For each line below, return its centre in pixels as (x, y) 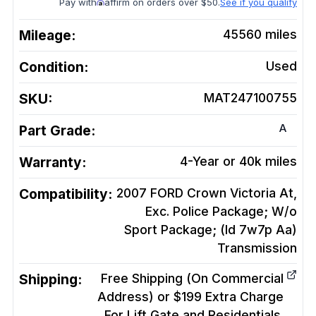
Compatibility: (66, 194)
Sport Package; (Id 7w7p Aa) (211, 230)
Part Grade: (57, 131)
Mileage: (47, 36)
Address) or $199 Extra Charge (190, 297)
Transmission (257, 248)
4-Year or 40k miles (238, 162)
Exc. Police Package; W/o (221, 212)
